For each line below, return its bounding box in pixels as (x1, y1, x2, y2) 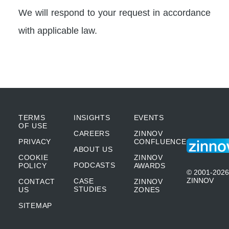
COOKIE (18, 153, 49, 162)
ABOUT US (73, 145, 113, 153)
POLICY (18, 161, 47, 170)
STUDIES (73, 185, 107, 193)
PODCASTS (73, 161, 116, 169)
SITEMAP (18, 201, 52, 210)
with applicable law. (18, 25, 97, 36)
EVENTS (133, 113, 164, 122)
